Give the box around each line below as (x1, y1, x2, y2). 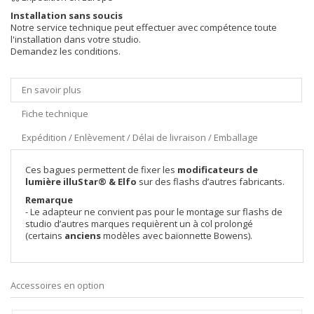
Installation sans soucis (11, 9, 123, 22)
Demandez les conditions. (11, 45, 121, 57)
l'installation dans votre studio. (11, 33, 141, 46)
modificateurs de (177, 163, 258, 176)
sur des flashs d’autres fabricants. (137, 175, 285, 188)
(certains (25, 229, 64, 242)
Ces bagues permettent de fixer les (25, 163, 177, 176)
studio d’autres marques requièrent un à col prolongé (25, 217, 253, 230)
